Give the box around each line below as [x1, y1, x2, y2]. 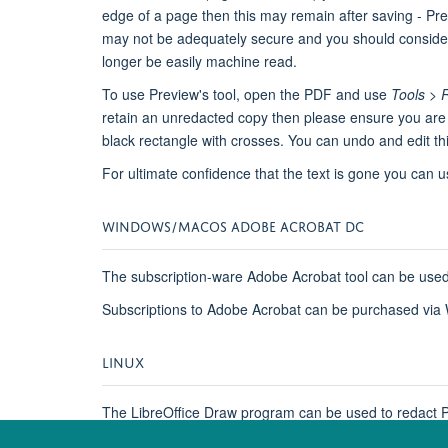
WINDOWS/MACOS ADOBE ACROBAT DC [102, 213, 364, 235]
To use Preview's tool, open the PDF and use [102, 83, 391, 104]
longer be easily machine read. [102, 50, 297, 71]
